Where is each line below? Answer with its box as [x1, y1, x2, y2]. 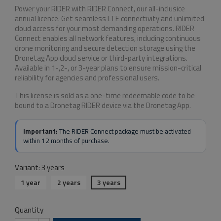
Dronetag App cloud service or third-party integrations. [15, 52, 187, 64]
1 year [21, 177, 40, 188]
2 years [57, 177, 80, 188]
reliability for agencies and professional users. [15, 72, 159, 84]
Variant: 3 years [15, 162, 65, 174]
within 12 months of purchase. [23, 136, 110, 146]
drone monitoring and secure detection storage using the [15, 42, 195, 54]
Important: [23, 126, 58, 137]
